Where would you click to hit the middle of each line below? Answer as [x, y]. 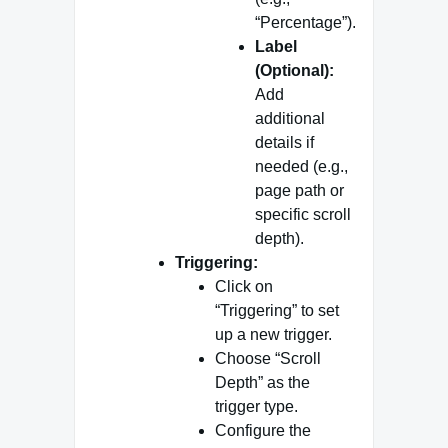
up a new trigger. [273, 334]
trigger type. [256, 406]
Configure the [263, 430]
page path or [299, 190]
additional [290, 118]
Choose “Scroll [268, 358]
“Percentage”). [305, 22]
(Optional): [294, 70]
